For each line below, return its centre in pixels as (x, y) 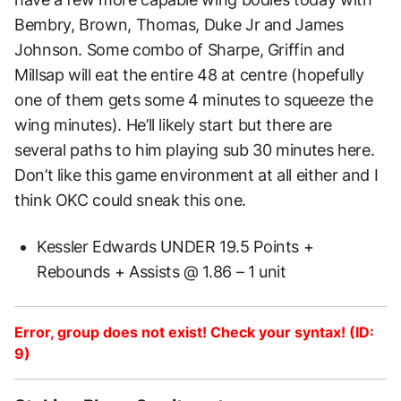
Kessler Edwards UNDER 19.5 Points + (175, 246)
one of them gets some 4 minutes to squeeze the (194, 99)
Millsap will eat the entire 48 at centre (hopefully (189, 74)
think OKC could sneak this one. (130, 200)
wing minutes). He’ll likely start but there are (174, 124)
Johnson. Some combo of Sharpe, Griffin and (179, 49)
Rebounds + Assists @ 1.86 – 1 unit (162, 271)
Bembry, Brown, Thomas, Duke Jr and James (179, 24)
